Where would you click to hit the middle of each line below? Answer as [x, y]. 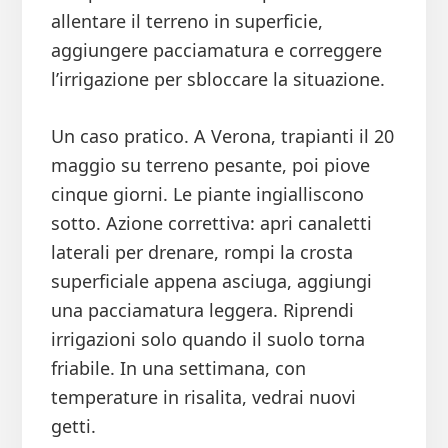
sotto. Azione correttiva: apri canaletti [211, 223]
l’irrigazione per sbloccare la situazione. [217, 79]
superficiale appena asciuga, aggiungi [211, 281]
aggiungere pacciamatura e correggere [216, 50]
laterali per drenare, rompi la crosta [201, 252]
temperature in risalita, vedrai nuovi [203, 397]
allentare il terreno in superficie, [186, 21]
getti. [73, 426]
